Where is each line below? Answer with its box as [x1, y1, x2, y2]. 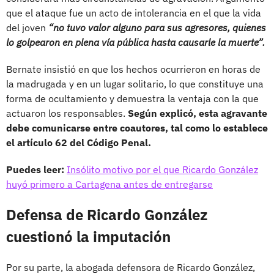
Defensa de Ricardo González [6, 204, 207, 224]
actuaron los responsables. [6, 106, 128, 119]
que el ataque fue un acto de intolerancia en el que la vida [6, 6, 261, 19]
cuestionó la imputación [6, 226, 171, 246]
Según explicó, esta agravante [128, 106, 267, 119]
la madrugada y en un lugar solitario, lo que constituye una [6, 77, 264, 90]
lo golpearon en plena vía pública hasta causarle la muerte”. [6, 35, 265, 48]
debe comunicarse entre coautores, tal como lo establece [6, 121, 268, 134]
